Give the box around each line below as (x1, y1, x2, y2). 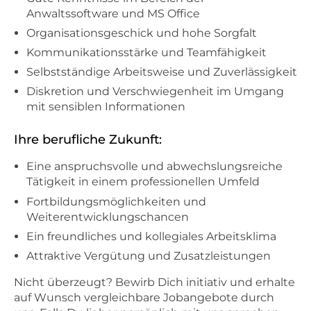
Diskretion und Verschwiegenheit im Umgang (26, 85, 284, 99)
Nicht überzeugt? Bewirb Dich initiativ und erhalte (14, 275, 295, 289)
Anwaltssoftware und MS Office (26, 6, 200, 20)
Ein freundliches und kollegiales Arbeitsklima (26, 229, 276, 243)
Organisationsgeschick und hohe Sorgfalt (26, 26, 257, 40)
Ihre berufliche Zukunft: (14, 132, 162, 148)
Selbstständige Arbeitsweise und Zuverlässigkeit (26, 65, 297, 79)
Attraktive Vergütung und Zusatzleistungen (26, 249, 271, 262)
